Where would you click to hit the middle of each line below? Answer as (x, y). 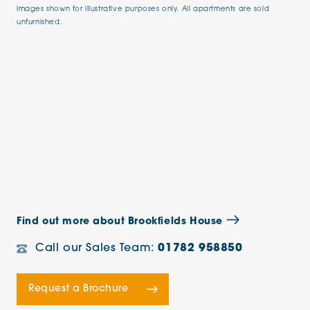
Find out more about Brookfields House (121, 222)
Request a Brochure (79, 289)
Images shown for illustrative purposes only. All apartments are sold (143, 9)
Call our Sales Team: (97, 248)
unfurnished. (40, 22)
